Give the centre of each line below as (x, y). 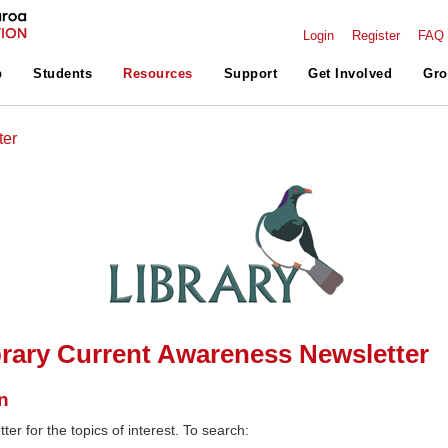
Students (63, 74)
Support (250, 74)
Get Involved (350, 74)
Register (376, 36)
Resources (158, 74)
